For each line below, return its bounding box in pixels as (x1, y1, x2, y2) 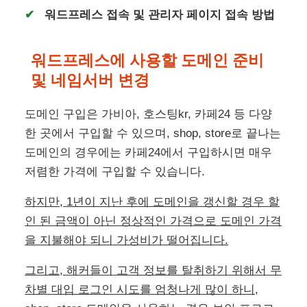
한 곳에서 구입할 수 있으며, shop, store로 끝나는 (25, 126, 282, 140)
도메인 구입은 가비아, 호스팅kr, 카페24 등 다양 (25, 107, 273, 121)
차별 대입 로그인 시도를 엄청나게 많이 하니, (25, 282, 259, 296)
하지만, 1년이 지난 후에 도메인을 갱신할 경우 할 (25, 195, 280, 208)
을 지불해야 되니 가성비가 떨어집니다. (25, 233, 229, 247)
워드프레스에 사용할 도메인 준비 (31, 51, 265, 70)
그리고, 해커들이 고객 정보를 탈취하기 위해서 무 (25, 263, 282, 277)
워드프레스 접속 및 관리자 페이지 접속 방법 (45, 8, 275, 21)
